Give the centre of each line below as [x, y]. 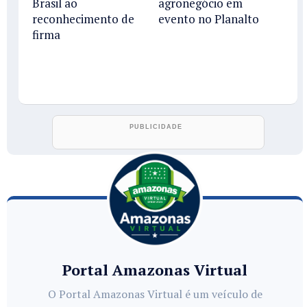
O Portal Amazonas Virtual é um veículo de [155, 294]
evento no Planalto [208, 19]
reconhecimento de [83, 19]
